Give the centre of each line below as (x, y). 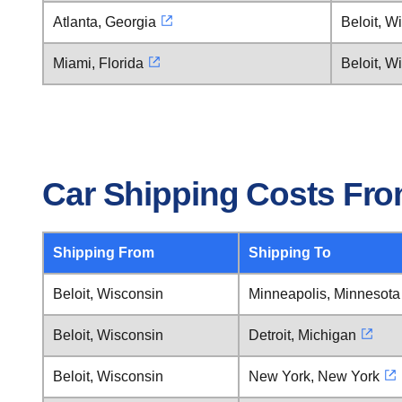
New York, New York (314, 376)
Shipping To (290, 253)
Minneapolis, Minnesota (324, 294)
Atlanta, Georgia (105, 22)
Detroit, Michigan (302, 335)
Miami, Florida (98, 63)
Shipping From (104, 253)
